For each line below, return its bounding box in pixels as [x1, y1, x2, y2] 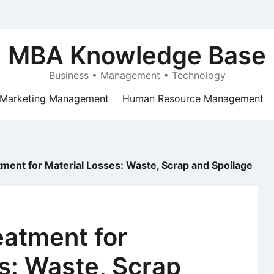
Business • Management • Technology [48, 69, 226, 81]
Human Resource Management [122, 92, 264, 105]
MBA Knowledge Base [8, 40, 266, 70]
